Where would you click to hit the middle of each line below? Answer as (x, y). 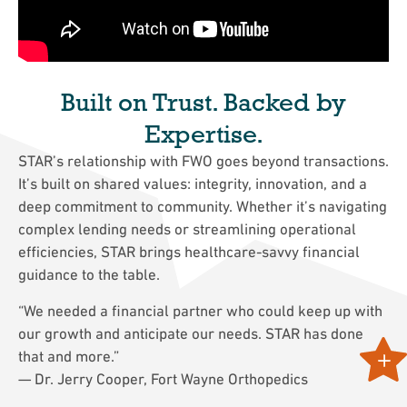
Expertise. (203, 134)
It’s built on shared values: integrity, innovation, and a (193, 184)
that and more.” (69, 357)
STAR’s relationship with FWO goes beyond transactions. (203, 161)
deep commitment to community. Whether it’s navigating (203, 207)
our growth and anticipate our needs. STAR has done (191, 334)
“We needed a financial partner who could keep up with (200, 311)
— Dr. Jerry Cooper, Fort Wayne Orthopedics (163, 379)
